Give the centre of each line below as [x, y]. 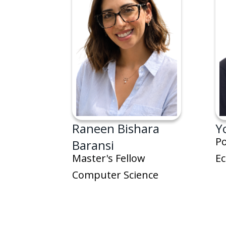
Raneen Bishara [116, 129]
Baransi [93, 145]
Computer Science [116, 175]
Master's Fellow [108, 158]
